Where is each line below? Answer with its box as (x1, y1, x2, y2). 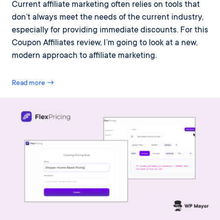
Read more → (12, 79, 55, 87)
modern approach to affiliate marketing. (12, 51, 157, 61)
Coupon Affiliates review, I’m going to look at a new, (12, 38, 197, 48)
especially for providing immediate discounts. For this (12, 26, 208, 35)
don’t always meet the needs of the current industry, (12, 13, 203, 23)
